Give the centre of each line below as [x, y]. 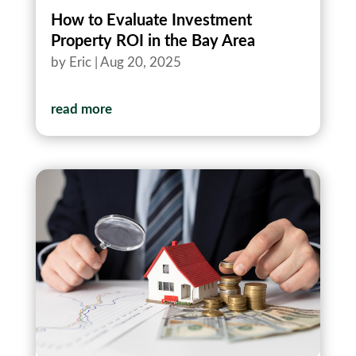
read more [81, 110]
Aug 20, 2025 [140, 63]
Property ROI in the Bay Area [153, 42]
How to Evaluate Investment [151, 21]
